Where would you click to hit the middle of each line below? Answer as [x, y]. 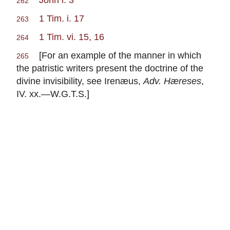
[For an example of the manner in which [115, 55]
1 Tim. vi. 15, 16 [72, 37]
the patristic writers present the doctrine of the [110, 68]
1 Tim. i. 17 [62, 18]
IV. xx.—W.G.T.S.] [53, 94]
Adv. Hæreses [172, 81]
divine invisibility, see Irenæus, [80, 81]
